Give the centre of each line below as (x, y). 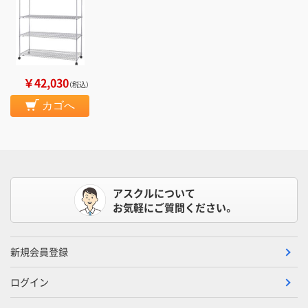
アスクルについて (154, 193)
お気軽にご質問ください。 (173, 208)
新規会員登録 (39, 252)
